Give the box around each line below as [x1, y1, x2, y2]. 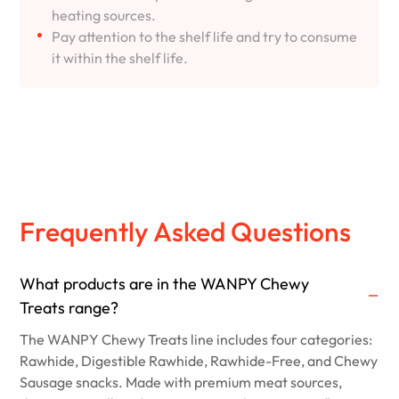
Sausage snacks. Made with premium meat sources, [20, 372, 343, 391]
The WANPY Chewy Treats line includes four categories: [20, 330, 373, 348]
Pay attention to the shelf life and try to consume [52, 27, 358, 45]
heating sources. [52, 5, 157, 24]
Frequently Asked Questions [20, 214, 352, 248]
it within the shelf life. [52, 48, 189, 67]
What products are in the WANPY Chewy [20, 273, 310, 294]
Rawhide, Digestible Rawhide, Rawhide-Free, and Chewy [20, 351, 379, 370]
